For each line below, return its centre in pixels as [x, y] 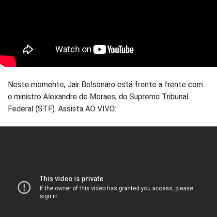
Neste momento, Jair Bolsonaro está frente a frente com [105, 85]
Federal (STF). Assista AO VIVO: [63, 109]
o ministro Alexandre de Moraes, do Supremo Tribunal [98, 97]
